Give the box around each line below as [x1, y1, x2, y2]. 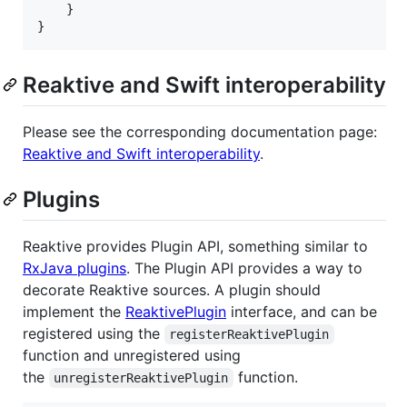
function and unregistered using [23, 345, 241, 364]
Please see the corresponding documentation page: [23, 122, 377, 141]
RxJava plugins [23, 258, 126, 277]
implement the [23, 302, 125, 321]
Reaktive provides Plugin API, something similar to [23, 236, 368, 255]
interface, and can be [226, 302, 377, 321]
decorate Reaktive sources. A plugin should [23, 280, 321, 299]
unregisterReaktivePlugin [54, 370, 229, 385]
